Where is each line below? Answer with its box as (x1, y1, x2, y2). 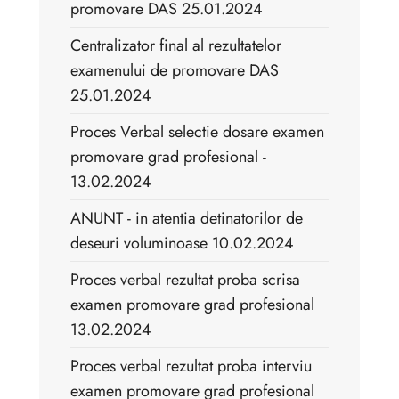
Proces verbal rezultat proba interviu (70, 354, 312, 379)
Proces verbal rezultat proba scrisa (70, 268, 300, 292)
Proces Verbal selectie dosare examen (70, 120, 324, 144)
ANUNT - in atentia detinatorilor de (70, 207, 303, 231)
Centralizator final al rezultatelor (70, 34, 281, 58)
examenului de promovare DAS (70, 59, 279, 83)
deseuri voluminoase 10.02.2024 (70, 232, 294, 256)
